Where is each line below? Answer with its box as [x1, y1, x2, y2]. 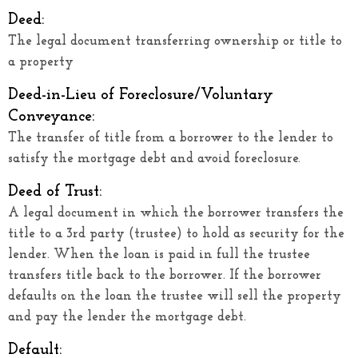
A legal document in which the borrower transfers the [8, 205, 344, 220]
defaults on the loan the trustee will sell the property [8, 288, 341, 303]
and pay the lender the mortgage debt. [8, 309, 246, 324]
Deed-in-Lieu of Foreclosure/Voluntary [8, 86, 273, 103]
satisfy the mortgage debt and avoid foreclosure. [8, 151, 300, 165]
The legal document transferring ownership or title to [8, 34, 342, 48]
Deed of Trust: [8, 183, 101, 200]
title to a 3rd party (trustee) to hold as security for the [8, 226, 344, 241]
